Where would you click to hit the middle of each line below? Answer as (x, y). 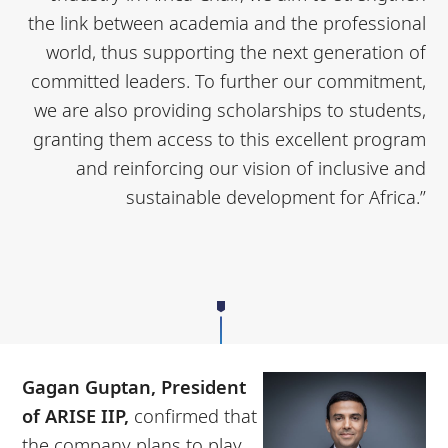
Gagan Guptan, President (134, 386)
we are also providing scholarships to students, (229, 109)
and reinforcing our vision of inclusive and (250, 167)
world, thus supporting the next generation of (235, 51)
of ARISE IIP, (78, 415)
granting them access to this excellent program (229, 138)
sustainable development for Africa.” (275, 196)
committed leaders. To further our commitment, (228, 80)
